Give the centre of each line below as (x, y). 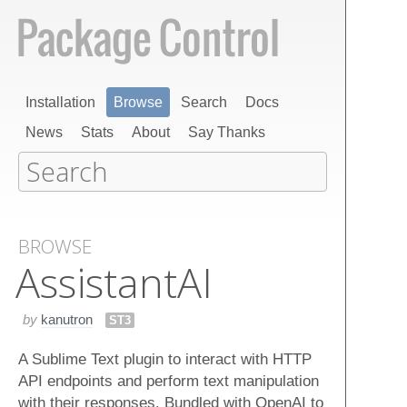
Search (204, 102)
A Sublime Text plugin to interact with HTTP (165, 358)
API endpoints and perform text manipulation (169, 380)
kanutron (67, 319)
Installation (60, 102)
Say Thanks (227, 132)
